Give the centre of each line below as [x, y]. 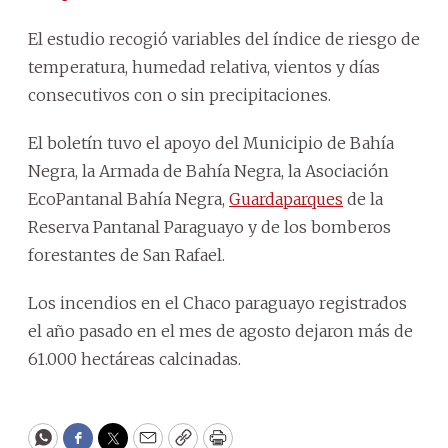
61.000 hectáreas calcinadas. [134, 358]
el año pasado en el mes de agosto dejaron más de [220, 330]
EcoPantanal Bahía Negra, [128, 198]
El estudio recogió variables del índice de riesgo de [224, 38]
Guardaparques [286, 198]
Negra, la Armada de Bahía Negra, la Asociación [208, 170]
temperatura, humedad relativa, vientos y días [204, 66]
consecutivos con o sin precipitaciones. [179, 94]
